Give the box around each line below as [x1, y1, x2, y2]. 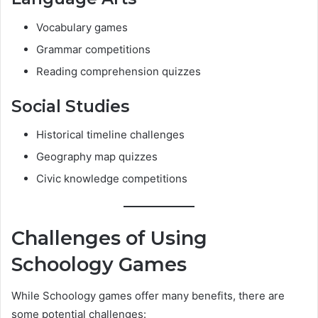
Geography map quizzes [36, 150, 158, 164]
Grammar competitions [36, 42, 150, 56]
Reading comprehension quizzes [36, 64, 201, 78]
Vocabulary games [36, 20, 128, 34]
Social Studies [11, 96, 129, 116]
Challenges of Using [11, 226, 207, 250]
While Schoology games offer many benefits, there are [11, 289, 285, 303]
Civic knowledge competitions [36, 172, 187, 186]
